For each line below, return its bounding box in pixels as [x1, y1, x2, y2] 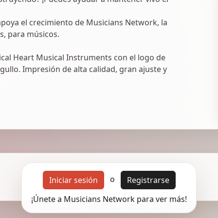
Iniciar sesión [49, 174, 98, 185]
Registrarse [127, 174, 169, 185]
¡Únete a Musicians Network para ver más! [31, 193, 187, 204]
